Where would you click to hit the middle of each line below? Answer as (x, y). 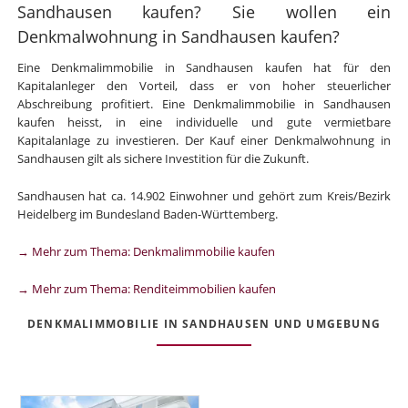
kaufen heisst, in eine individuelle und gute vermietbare (204, 122)
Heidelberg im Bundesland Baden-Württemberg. (147, 214)
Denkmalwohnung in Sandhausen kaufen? (178, 36)
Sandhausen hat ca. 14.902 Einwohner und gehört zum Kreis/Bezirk (204, 196)
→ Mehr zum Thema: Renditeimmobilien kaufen (146, 288)
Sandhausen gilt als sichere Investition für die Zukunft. (163, 159)
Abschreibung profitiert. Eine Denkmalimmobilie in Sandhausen (204, 104)
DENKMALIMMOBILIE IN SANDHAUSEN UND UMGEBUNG (204, 324)
